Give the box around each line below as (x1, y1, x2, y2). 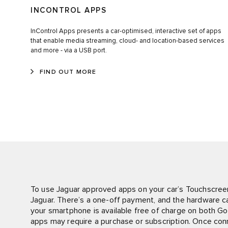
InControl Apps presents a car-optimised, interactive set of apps (31, 27, 221, 35)
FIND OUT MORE (40, 69, 97, 75)
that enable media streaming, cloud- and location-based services (31, 37, 224, 44)
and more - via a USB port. (31, 47, 107, 54)
